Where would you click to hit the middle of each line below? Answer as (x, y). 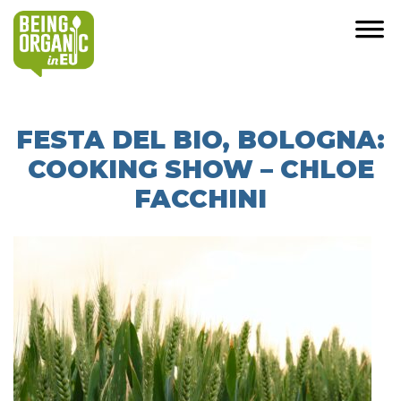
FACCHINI (200, 199)
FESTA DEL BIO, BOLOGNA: (200, 140)
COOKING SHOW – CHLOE (200, 169)
